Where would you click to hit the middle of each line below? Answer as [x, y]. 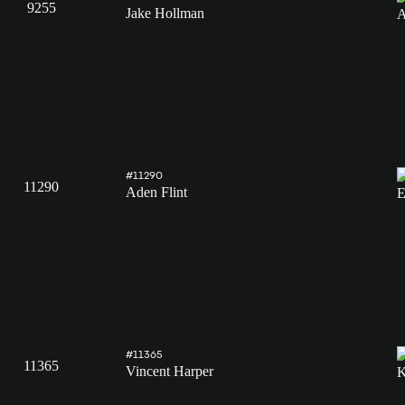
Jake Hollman [165, 14]
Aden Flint [156, 193]
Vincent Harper [170, 372]
